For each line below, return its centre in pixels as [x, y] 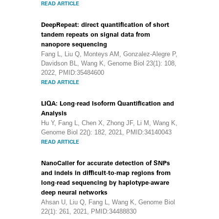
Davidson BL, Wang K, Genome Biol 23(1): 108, [109, 63]
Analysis [54, 113]
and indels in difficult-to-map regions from [106, 173]
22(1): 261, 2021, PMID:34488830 [89, 211]
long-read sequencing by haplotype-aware [105, 183]
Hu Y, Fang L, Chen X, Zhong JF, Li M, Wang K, [109, 123]
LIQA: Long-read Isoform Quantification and [108, 103]
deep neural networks [74, 192]
